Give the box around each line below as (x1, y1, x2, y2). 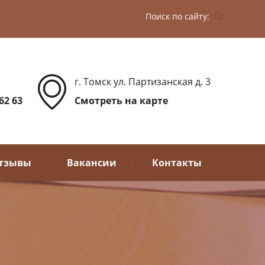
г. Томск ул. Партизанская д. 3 (75, 75, 211, 88)
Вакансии (67, 156, 117, 169)
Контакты (152, 156, 202, 169)
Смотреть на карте (75, 94, 168, 107)
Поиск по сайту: (146, 11, 214, 22)
